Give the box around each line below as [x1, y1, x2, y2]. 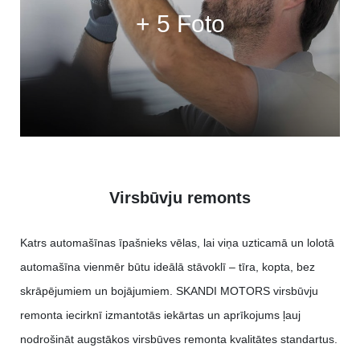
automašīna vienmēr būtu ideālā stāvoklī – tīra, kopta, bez [20, 260, 315, 274]
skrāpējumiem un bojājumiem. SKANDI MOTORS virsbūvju [20, 284, 318, 298]
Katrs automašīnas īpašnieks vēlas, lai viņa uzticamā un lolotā [20, 236, 334, 250]
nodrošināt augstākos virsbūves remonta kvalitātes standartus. [20, 333, 337, 346]
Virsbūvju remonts [109, 188, 251, 207]
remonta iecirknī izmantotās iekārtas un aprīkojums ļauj [20, 309, 301, 322]
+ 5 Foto [135, 10, 225, 38]
